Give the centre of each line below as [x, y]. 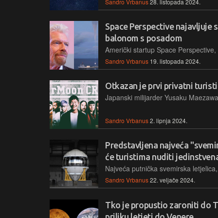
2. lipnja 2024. [169, 121]
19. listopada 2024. [175, 61]
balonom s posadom [144, 38]
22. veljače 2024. [173, 180]
